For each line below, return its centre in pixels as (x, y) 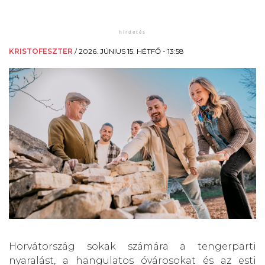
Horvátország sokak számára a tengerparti (132, 247)
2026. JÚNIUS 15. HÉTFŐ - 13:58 (131, 51)
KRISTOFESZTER (41, 51)
